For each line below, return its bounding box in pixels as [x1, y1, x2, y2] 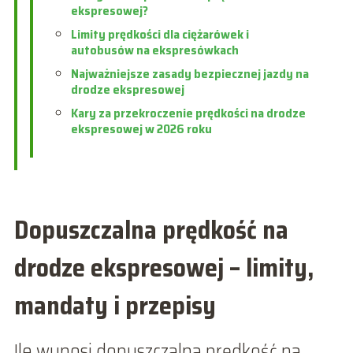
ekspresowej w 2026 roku [70, 118, 212, 139]
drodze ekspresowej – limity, [13, 247, 314, 288]
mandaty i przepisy [13, 285, 216, 325]
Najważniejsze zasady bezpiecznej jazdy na [70, 63, 309, 84]
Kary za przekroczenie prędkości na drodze [70, 102, 306, 123]
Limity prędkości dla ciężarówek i [70, 24, 249, 44]
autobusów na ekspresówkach [70, 39, 239, 60]
